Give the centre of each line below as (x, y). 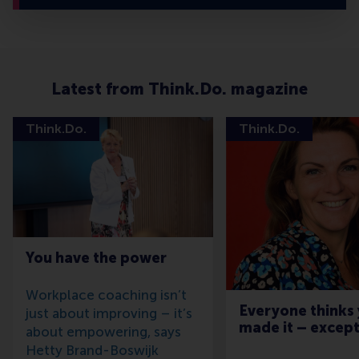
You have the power (96, 258)
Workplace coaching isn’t (106, 295)
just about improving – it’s (109, 314)
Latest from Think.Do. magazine (179, 89)
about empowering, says (103, 332)
